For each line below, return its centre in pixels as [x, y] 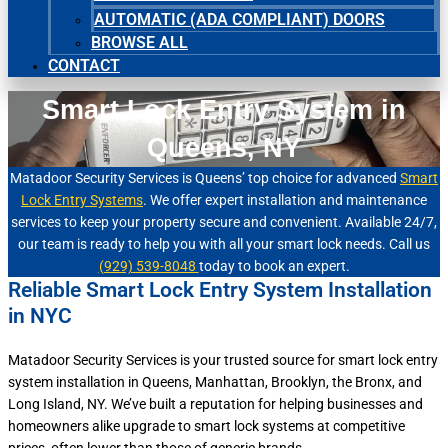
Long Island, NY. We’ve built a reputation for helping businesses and [215, 403]
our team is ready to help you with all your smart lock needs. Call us [224, 243]
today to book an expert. [274, 265]
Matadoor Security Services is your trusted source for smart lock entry [223, 359]
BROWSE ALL [139, 43]
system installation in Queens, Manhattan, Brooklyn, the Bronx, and [215, 381]
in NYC [40, 315]
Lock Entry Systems [82, 199]
